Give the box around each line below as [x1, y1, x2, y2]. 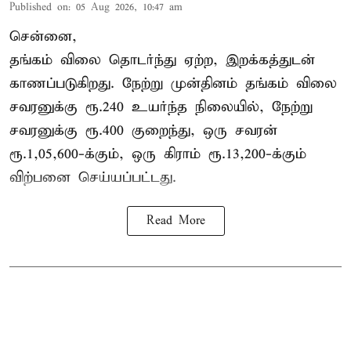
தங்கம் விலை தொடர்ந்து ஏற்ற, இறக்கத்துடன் [9, 51, 315, 70]
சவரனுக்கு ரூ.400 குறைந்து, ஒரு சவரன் [9, 121, 277, 140]
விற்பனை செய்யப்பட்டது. [9, 168, 176, 187]
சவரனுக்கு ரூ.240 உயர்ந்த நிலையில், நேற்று [9, 98, 313, 117]
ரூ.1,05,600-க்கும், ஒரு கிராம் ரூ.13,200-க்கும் [9, 145, 306, 164]
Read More [146, 214, 205, 229]
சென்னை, [9, 27, 77, 46]
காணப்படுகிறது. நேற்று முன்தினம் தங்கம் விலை [9, 74, 337, 93]
